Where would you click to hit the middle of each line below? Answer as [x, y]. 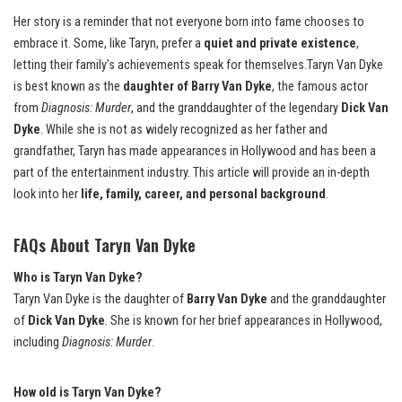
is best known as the [68, 87]
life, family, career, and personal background [203, 195]
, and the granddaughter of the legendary [236, 109]
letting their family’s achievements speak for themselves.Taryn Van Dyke [198, 66]
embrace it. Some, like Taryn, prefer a [109, 44]
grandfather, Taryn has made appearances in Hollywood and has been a [195, 152]
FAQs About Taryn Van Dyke [105, 245]
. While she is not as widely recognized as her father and [184, 130]
